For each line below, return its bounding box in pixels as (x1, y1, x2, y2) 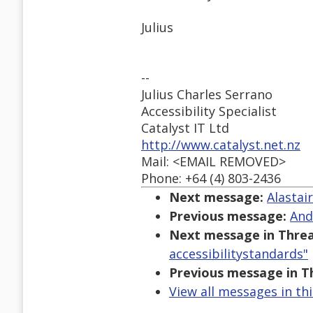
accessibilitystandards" (169, 245, 308, 263)
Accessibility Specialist (141, 103, 277, 120)
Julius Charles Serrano (141, 86, 272, 103)
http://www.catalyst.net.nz (141, 136, 300, 154)
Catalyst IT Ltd (141, 119, 229, 137)
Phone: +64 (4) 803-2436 (141, 170, 281, 187)
